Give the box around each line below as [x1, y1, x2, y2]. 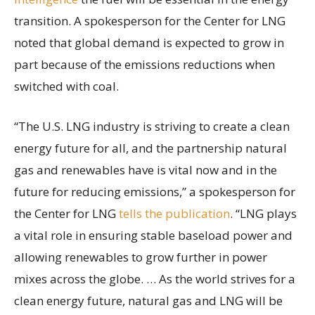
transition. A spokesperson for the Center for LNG [14, 13, 285, 30]
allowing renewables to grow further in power [14, 249, 267, 266]
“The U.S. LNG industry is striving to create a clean [14, 118, 290, 135]
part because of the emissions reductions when [14, 56, 275, 73]
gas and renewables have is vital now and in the [14, 162, 277, 179]
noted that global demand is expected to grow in [14, 34, 284, 51]
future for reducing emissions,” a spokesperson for [14, 184, 295, 200]
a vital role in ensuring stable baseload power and [14, 227, 292, 244]
